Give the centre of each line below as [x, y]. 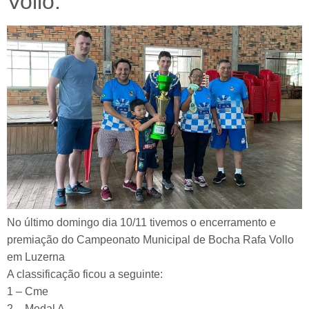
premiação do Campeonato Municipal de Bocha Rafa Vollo [150, 240]
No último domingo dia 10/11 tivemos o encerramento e [141, 223]
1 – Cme [28, 292]
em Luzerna [36, 257]
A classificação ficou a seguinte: [85, 275]
